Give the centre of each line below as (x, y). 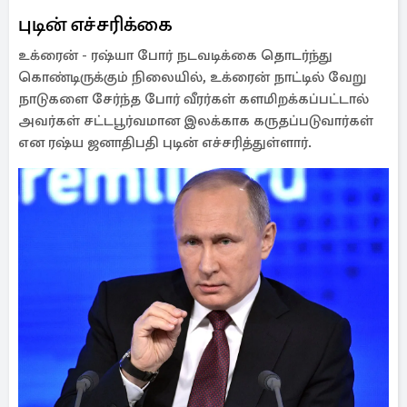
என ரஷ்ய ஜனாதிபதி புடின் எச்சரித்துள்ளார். (165, 143)
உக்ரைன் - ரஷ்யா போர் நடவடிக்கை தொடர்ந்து (175, 55)
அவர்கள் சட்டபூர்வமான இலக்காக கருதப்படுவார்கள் (196, 121)
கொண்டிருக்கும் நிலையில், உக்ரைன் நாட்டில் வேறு (192, 77)
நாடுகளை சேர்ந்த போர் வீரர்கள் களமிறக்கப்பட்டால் (194, 99)
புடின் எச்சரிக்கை (95, 24)
